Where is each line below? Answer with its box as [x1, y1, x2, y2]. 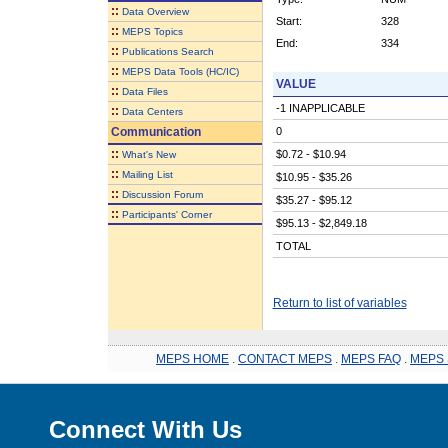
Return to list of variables [272, 295, 407, 310]
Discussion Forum [121, 188, 203, 200]
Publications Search [121, 45, 214, 57]
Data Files [121, 85, 168, 97]
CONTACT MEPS [238, 351, 332, 366]
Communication [107, 124, 201, 139]
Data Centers [121, 105, 183, 117]
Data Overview [121, 5, 189, 17]
